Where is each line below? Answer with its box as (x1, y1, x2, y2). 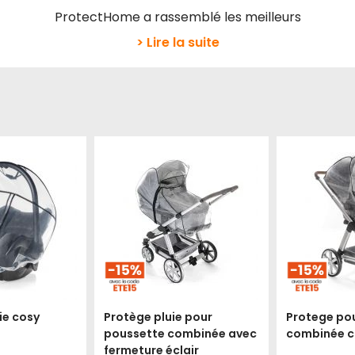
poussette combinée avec (104, 326, 258, 342)
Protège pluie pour (104, 309, 213, 326)
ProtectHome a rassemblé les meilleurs (54, 8, 301, 27)
